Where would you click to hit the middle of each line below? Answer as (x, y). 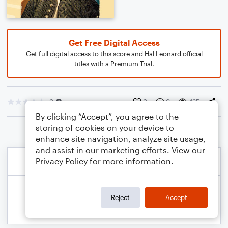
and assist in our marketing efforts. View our (120, 150)
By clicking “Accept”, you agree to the (107, 116)
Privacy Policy (62, 161)
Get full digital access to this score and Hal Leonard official (114, 54)
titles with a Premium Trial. (114, 64)
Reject (120, 197)
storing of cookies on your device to (105, 127)
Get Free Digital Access (114, 42)
